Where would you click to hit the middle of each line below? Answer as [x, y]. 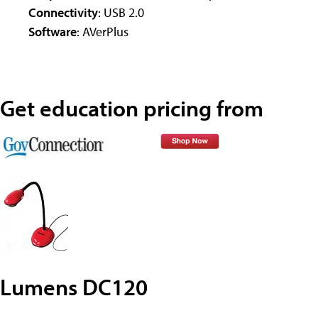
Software [53, 31]
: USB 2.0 [121, 12]
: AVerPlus [103, 31]
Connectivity [63, 12]
